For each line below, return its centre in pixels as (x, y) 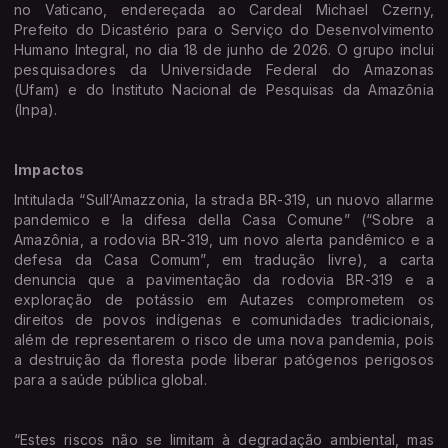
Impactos (49, 169)
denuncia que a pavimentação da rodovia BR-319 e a (224, 279)
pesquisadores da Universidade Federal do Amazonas (224, 69)
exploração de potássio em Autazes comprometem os (224, 299)
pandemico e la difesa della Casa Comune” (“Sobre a (224, 219)
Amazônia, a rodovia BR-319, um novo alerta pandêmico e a (224, 239)
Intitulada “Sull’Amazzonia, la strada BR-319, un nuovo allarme (224, 199)
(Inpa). (36, 109)
